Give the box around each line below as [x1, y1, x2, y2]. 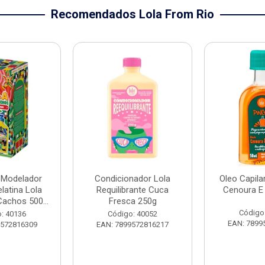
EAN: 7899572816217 [96, 219, 169, 229]
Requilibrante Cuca [96, 184, 169, 195]
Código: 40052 [108, 209, 157, 218]
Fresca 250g [108, 195, 157, 206]
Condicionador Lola [95, 173, 170, 184]
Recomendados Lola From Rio [51, 7, 214, 21]
